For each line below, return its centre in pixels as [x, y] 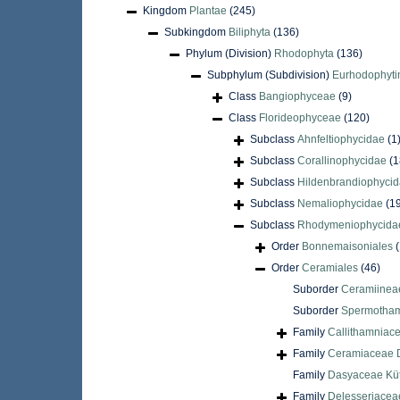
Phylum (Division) [230, 54]
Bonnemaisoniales [347, 247]
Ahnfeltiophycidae [341, 140]
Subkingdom [196, 33]
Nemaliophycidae [340, 204]
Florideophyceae [300, 118]
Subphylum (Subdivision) [270, 75]
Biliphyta [250, 33]
